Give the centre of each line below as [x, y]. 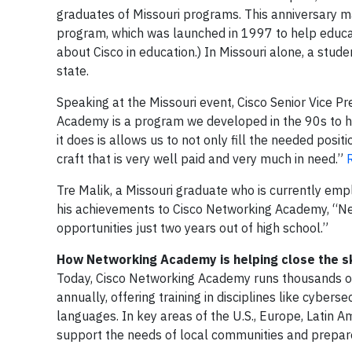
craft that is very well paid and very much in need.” [202, 159]
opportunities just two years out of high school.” [192, 228]
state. [73, 71]
